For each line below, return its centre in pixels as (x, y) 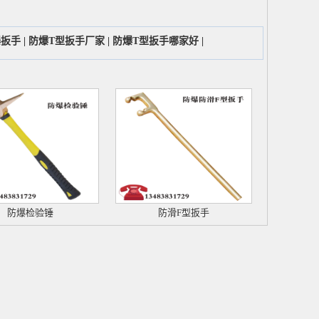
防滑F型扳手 (183, 213)
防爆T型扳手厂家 (67, 41)
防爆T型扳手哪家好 (156, 41)
